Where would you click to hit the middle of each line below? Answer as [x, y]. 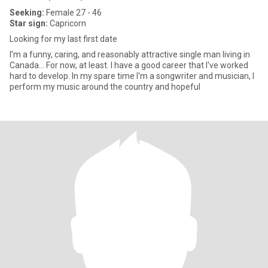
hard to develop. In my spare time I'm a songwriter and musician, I [132, 76]
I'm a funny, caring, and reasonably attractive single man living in [130, 54]
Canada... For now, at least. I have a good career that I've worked [60, 65]
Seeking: [27, 13]
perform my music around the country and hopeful [105, 87]
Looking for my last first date [63, 39]
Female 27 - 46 [73, 13]
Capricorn [67, 23]
